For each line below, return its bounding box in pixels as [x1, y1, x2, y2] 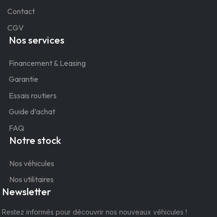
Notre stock [9, 134, 61, 146]
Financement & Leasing [9, 58, 86, 68]
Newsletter [2, 186, 51, 198]
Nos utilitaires [9, 174, 54, 185]
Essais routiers [9, 90, 57, 100]
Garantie [9, 74, 38, 84]
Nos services [9, 33, 64, 46]
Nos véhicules [9, 158, 54, 168]
